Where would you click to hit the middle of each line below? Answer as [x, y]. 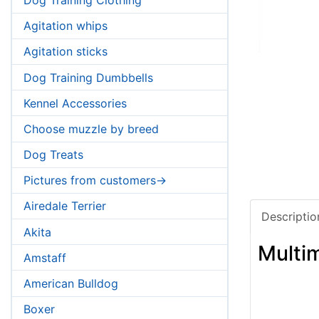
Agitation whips [66, 26]
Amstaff [45, 257]
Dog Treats [53, 155]
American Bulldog [71, 284]
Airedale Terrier [65, 206]
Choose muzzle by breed [91, 129]
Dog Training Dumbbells [88, 77]
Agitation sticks [66, 52]
